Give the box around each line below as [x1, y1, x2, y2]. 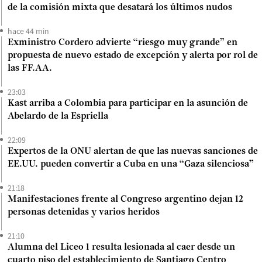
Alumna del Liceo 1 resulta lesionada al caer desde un [8, 242, 235, 252]
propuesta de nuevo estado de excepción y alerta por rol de [8, 50, 258, 60]
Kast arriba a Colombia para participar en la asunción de [8, 98, 248, 108]
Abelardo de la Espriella [8, 111, 108, 121]
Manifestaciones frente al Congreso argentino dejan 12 [8, 194, 243, 204]
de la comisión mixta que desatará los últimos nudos [8, 2, 232, 12]
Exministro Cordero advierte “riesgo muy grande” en [8, 37, 237, 47]
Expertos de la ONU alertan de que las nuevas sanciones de [8, 146, 258, 156]
